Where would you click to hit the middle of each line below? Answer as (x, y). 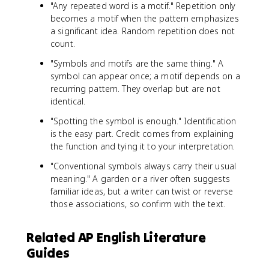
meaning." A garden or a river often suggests (140, 179)
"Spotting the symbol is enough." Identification (144, 121)
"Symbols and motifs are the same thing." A (137, 63)
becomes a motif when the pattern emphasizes (145, 18)
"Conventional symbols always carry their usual (144, 166)
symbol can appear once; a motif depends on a (145, 76)
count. (63, 44)
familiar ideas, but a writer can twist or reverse (142, 191)
